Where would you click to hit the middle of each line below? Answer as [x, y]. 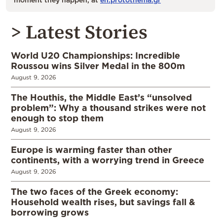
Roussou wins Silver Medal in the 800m [98, 65]
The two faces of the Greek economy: [94, 191]
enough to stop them [57, 118]
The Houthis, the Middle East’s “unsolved [101, 97]
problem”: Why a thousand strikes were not [108, 107]
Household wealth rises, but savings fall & [103, 202]
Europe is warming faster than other [92, 149]
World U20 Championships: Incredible [95, 55]
